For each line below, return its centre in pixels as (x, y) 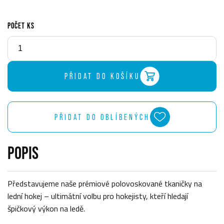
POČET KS (21, 25)
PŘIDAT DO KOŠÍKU (102, 76)
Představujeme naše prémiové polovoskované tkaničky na (105, 183)
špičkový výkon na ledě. (46, 208)
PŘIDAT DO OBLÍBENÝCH (102, 117)
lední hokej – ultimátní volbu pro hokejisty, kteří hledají (98, 196)
